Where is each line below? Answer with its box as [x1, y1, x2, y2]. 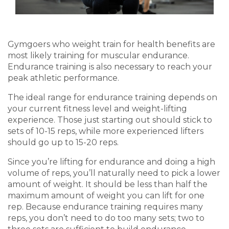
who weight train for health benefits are [50, 39, 215, 50]
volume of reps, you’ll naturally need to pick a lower [8, 168, 220, 178]
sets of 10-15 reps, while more [8, 126, 127, 136]
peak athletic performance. [8, 73, 119, 83]
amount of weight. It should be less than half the [8, 179, 208, 190]
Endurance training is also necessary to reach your [8, 62, 212, 72]
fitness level [63, 104, 112, 114]
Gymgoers [8, 39, 50, 50]
